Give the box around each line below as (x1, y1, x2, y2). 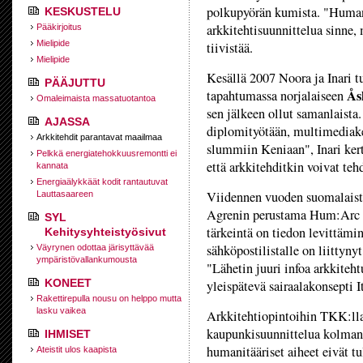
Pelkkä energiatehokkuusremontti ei (36, 148, 177, 158)
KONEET (45, 276, 92, 289)
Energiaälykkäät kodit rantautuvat (36, 177, 168, 186)
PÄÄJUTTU (45, 76, 105, 89)
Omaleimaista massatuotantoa (36, 93, 156, 103)
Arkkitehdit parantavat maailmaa (36, 132, 162, 142)
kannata (36, 160, 68, 170)
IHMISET (45, 327, 91, 340)
